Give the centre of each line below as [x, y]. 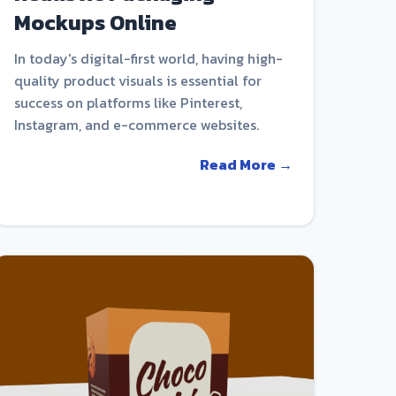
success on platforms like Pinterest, [128, 102]
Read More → [246, 164]
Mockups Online [95, 22]
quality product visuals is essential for [137, 80]
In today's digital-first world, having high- [148, 58]
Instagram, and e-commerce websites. [136, 124]
